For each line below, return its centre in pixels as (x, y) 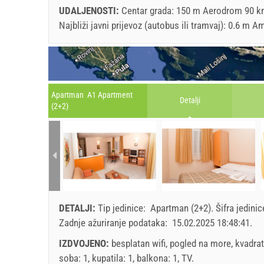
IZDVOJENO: (85, 243)
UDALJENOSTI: (90, 10)
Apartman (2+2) (181, 208)
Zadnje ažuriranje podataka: (114, 222)
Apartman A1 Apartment (92, 95)
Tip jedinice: (123, 208)
